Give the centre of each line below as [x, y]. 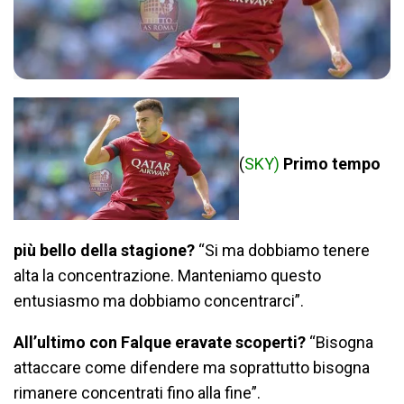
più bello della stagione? [106, 250]
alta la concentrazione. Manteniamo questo [167, 275]
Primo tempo [332, 164]
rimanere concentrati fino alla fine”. [137, 392]
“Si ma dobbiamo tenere [284, 250]
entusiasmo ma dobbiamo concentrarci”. [159, 300]
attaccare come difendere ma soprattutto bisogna [192, 367]
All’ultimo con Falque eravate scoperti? [161, 342]
